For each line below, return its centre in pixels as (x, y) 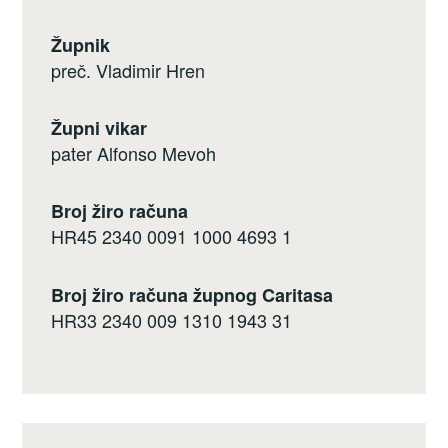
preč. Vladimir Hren (128, 69)
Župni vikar (99, 127)
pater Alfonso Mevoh (134, 152)
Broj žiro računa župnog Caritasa (192, 294)
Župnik (81, 44)
